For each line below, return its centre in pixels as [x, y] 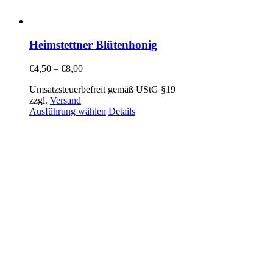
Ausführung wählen [68, 111]
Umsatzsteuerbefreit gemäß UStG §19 [102, 89]
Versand [66, 100]
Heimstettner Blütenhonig [93, 45]
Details [122, 111]
